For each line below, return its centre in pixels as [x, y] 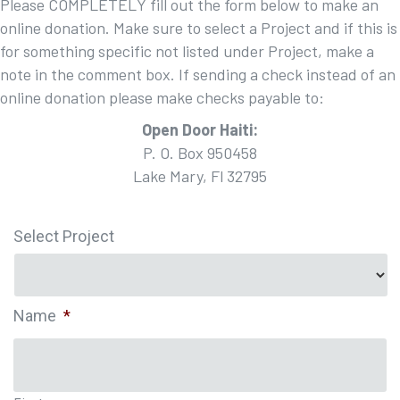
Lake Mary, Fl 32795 [200, 176]
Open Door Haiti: [200, 129]
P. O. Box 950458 [200, 153]
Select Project [64, 236]
